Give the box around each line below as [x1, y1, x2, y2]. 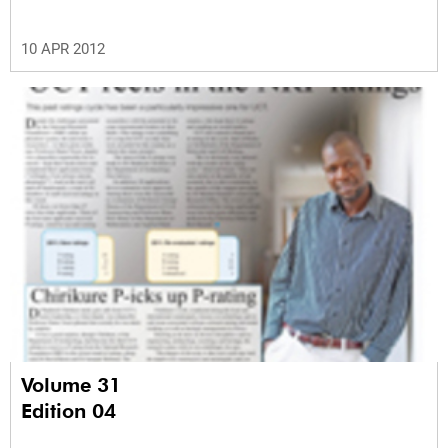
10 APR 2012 [21, 40, 105, 59]
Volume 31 [21, 372, 127, 397]
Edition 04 [21, 398, 116, 423]
